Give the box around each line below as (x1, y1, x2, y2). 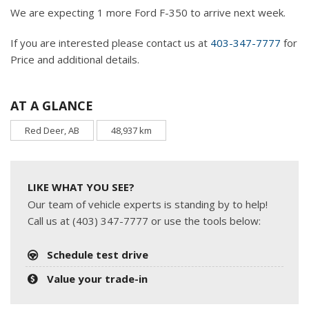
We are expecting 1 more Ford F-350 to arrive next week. (10, 5, 286, 19)
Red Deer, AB (25, 123, 79, 137)
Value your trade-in (47, 271, 148, 286)
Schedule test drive (47, 247, 149, 261)
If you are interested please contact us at (10, 35, 210, 50)
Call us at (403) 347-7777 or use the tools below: (28, 213, 261, 228)
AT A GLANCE (10, 97, 93, 114)
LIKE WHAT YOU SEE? (28, 179, 134, 194)
